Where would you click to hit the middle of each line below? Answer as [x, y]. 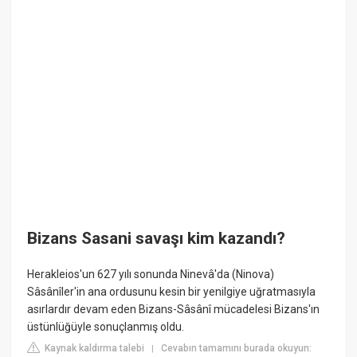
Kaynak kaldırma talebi [94, 349]
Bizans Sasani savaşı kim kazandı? [157, 239]
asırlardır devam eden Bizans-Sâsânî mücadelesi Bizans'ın [174, 310]
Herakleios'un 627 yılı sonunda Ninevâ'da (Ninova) [151, 275]
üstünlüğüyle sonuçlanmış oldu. [106, 327]
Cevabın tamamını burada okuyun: [237, 349]
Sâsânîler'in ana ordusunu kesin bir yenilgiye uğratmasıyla [172, 292]
